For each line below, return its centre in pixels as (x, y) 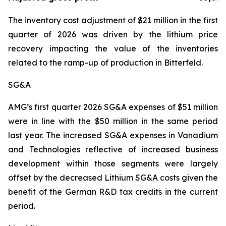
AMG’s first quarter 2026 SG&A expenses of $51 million (113, 107)
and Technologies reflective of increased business (113, 149)
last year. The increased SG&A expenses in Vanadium (113, 135)
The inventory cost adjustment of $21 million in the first (113, 20)
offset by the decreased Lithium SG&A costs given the (113, 178)
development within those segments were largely (113, 163)
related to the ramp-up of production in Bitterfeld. (105, 63)
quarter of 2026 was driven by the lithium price (113, 34)
